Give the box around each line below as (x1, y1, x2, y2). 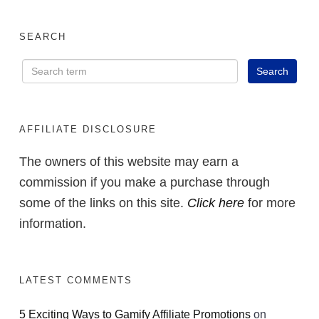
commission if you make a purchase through (19, 174, 270, 189)
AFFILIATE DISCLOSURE (19, 123, 157, 135)
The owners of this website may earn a (19, 154, 239, 169)
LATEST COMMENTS (19, 274, 132, 286)
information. (19, 216, 86, 231)
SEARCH (19, 31, 66, 42)
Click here (187, 195, 244, 210)
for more (244, 195, 296, 210)
